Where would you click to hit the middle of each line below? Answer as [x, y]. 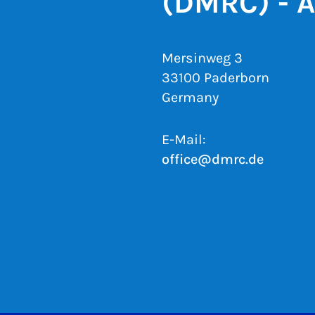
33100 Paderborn [216, 77]
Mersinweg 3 [202, 58]
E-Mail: [184, 139]
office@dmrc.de [213, 159]
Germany [190, 97]
